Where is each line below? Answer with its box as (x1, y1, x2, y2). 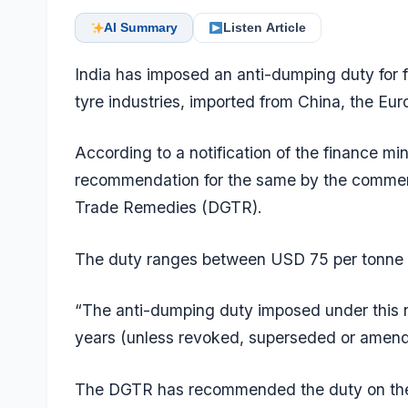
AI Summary (104, 21, 178, 35)
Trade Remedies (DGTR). (75, 198, 262, 218)
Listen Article (222, 21, 306, 35)
